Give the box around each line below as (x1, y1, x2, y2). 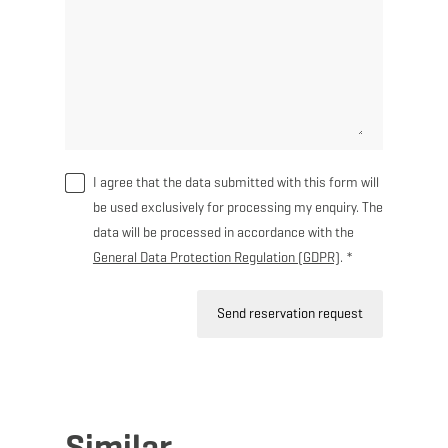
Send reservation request (217, 304, 364, 322)
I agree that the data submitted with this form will (92, 173, 379, 191)
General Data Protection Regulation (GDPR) (92, 248, 340, 266)
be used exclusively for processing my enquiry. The (92, 198, 383, 216)
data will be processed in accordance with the (92, 223, 354, 241)
